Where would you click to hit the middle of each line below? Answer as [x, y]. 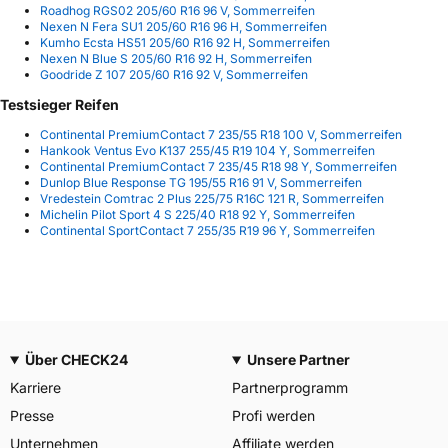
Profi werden [273, 415]
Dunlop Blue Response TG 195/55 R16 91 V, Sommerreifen [201, 183]
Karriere [35, 387]
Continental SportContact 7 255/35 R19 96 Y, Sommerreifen [207, 231]
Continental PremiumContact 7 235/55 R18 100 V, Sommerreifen [221, 135]
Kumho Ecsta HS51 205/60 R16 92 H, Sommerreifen [185, 43]
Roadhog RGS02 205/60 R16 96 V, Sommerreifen [177, 11]
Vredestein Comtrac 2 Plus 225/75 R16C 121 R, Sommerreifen [212, 199]
